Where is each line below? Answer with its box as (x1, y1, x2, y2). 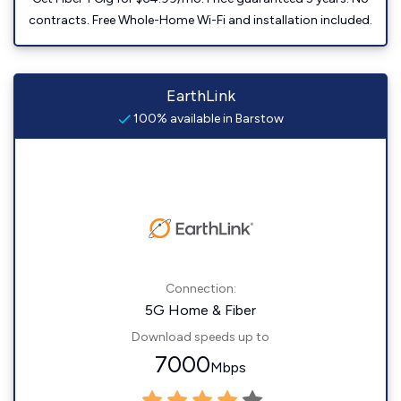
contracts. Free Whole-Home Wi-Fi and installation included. (29, 13, 372, 28)
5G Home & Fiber (145, 302, 256, 319)
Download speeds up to (132, 329, 269, 345)
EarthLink (166, 86, 235, 106)
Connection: (165, 281, 236, 296)
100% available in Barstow (130, 111, 284, 126)
